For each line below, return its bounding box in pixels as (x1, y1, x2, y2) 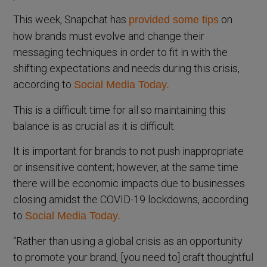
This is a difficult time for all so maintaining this (13, 103, 226, 116)
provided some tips (129, 13, 219, 26)
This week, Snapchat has (13, 13, 129, 26)
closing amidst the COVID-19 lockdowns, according (13, 193, 249, 206)
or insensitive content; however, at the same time (13, 160, 239, 173)
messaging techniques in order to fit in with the (13, 45, 228, 58)
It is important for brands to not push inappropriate (13, 144, 244, 157)
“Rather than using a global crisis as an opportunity (13, 234, 243, 247)
